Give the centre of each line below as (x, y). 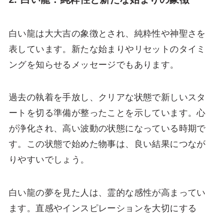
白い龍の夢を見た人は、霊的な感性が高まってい (107, 193)
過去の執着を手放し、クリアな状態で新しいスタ (107, 98)
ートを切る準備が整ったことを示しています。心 (107, 113)
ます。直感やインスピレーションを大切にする (103, 209)
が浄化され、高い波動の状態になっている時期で (107, 129)
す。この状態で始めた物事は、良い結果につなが (107, 144)
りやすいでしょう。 (49, 160)
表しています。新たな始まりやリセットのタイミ (107, 49)
